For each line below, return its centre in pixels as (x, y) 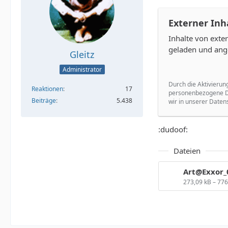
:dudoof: (173, 129)
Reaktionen (47, 89)
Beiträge (44, 101)
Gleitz (82, 54)
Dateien (187, 151)
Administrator (82, 70)
